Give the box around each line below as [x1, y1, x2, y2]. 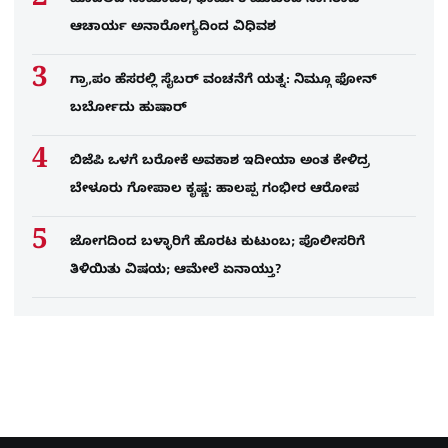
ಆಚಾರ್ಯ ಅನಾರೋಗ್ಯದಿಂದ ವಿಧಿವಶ [70, 19, 284, 38]
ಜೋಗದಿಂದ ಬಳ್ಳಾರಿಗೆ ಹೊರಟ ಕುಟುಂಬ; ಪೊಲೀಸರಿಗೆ [70, 234, 365, 253]
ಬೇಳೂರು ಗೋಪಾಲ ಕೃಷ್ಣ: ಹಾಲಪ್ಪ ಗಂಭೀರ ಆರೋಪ [70, 181, 363, 200]
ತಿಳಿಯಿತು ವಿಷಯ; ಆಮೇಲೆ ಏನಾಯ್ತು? [70, 262, 285, 281]
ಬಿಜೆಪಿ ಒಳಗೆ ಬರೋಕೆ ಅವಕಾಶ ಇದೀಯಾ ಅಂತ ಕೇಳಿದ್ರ [70, 153, 370, 172]
